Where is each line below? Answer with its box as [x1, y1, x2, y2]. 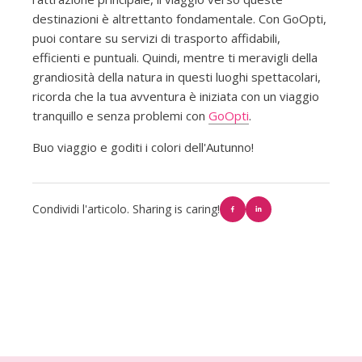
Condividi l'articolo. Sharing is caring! [32, 201, 220, 217]
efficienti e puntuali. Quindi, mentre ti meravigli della [32, 49, 318, 66]
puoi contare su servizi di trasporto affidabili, [32, 30, 280, 47]
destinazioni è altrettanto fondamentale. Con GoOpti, [32, 11, 326, 27]
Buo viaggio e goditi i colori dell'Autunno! [32, 139, 254, 156]
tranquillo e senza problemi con [32, 107, 208, 124]
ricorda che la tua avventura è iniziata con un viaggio [32, 88, 319, 105]
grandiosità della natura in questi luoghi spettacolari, [32, 69, 321, 86]
